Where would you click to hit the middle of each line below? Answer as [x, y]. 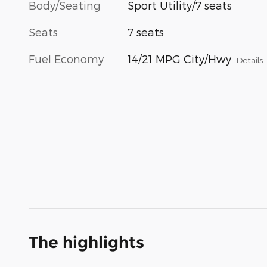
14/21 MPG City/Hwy [180, 59]
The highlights [86, 243]
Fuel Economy [66, 59]
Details [250, 60]
